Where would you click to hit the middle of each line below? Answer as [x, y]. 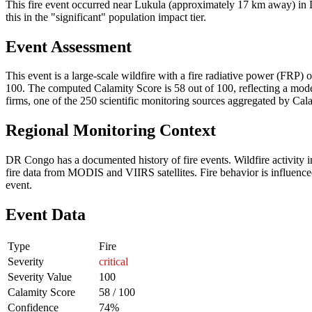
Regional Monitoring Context [111, 131]
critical [114, 262]
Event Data [46, 215]
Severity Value [40, 277]
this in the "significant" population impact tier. [106, 17]
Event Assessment [69, 46]
